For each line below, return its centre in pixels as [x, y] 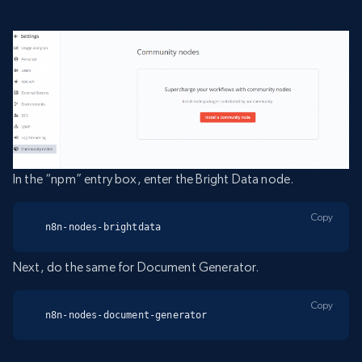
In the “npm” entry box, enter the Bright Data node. [154, 179]
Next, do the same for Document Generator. [136, 267]
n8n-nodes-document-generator [126, 315]
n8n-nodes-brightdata [103, 227]
